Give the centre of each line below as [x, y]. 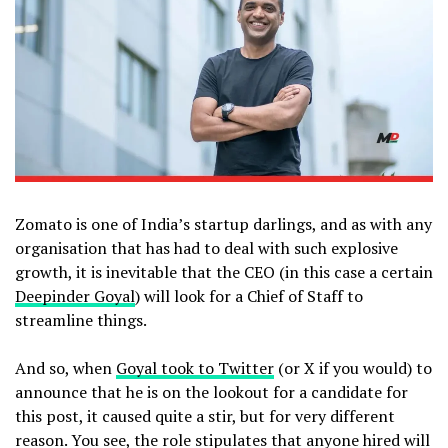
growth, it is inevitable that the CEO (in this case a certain [224, 271]
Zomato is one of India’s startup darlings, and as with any [223, 223]
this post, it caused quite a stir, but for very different [205, 415]
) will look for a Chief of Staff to [249, 295]
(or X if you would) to [353, 367]
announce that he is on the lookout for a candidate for [211, 391]
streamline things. [81, 319]
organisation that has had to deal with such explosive [206, 247]
